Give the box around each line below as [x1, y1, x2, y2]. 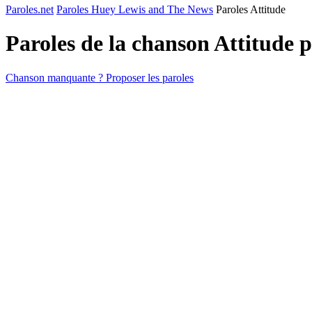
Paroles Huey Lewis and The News [56, 3, 213, 15]
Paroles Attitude [216, 3, 286, 15]
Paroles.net [6, 3, 54, 15]
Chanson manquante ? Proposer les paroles [6, 71, 194, 84]
